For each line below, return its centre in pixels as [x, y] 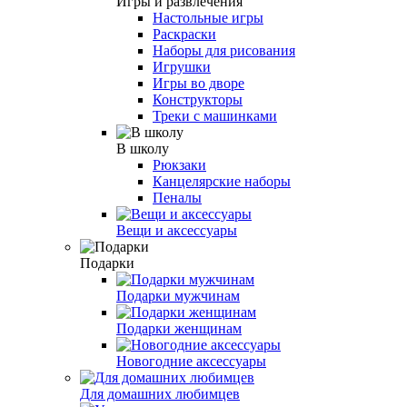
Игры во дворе [199, 83]
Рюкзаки [179, 164]
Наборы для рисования [224, 50]
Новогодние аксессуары [191, 361]
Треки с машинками [215, 115]
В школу [143, 148]
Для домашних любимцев [160, 393]
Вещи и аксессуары [177, 230]
